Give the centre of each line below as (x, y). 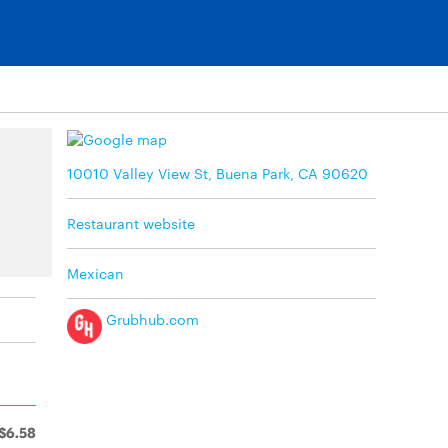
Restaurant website (131, 222)
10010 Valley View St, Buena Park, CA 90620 (217, 172)
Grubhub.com (150, 319)
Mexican (95, 272)
